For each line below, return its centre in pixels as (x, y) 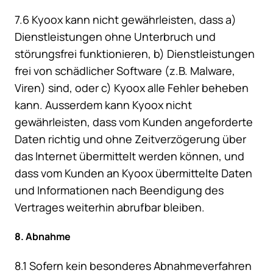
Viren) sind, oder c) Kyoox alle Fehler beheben (132, 88)
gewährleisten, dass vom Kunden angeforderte (134, 122)
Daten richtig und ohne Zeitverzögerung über (130, 139)
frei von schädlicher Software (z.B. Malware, (125, 71)
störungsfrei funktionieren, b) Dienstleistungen (135, 54)
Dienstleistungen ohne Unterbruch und (115, 37)
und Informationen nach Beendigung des (119, 190)
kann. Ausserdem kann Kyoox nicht (103, 105)
